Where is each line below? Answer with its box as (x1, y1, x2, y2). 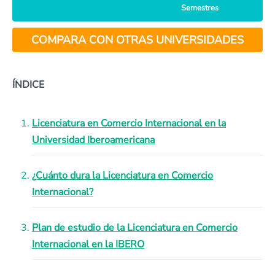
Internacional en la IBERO (32, 238, 144, 251)
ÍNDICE (12, 78, 44, 91)
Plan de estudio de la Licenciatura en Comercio (32, 221, 238, 234)
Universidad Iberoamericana (32, 133, 155, 147)
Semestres (181, 2, 219, 14)
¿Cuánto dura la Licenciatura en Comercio (32, 169, 213, 182)
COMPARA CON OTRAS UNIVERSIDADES (31, 33, 244, 47)
